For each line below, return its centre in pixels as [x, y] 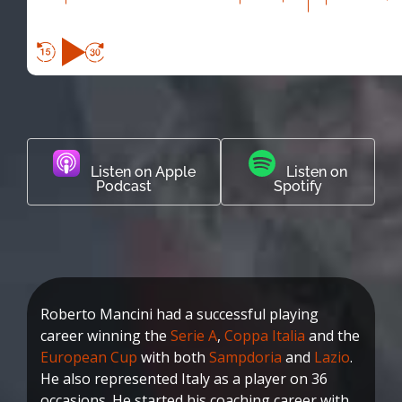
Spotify [298, 186]
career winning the [105, 335]
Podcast [124, 186]
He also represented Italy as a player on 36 [184, 378]
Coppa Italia [265, 335]
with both [173, 357]
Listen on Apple [137, 171]
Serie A [194, 335]
